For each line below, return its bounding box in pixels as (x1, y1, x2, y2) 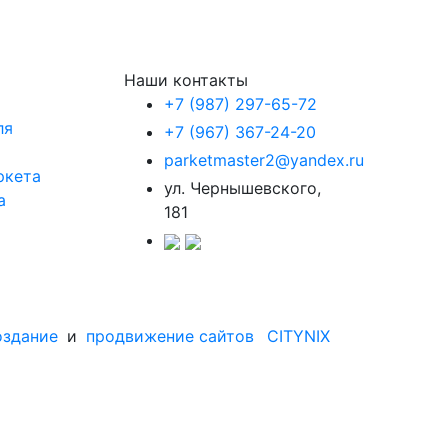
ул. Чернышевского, (164, 178, 321, 199)
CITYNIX (267, 326, 330, 347)
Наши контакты (124, 70, 248, 91)
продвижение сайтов (86, 326, 254, 347)
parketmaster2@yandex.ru (164, 150, 364, 171)
